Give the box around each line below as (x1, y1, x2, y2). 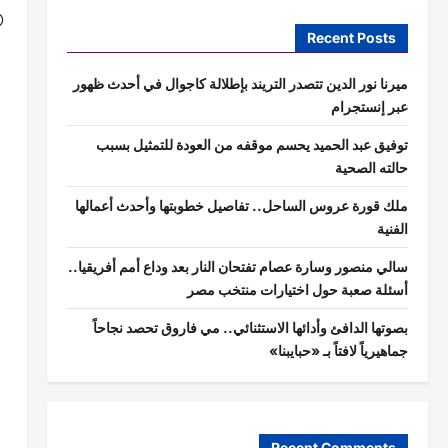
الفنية (376, 220, 408, 238)
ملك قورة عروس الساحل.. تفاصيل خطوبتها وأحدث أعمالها (74, 197, 408, 215)
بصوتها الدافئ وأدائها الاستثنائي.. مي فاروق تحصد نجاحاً (92, 319, 408, 337)
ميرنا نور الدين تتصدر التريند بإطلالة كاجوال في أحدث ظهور (72, 75, 408, 93)
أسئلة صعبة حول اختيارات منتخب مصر (186, 281, 408, 299)
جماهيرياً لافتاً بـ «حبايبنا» (268, 342, 408, 360)
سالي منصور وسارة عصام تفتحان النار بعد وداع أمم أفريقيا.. (67, 258, 408, 276)
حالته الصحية (334, 159, 408, 177)
